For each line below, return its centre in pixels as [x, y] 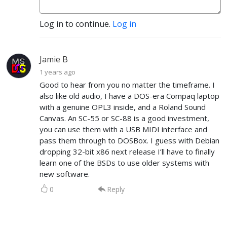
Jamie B [54, 59]
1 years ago [58, 72]
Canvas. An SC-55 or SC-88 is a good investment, [124, 118]
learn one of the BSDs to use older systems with [124, 162]
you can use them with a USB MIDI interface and [123, 129]
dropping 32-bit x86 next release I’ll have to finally [127, 151]
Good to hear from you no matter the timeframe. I [127, 84]
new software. [65, 174]
